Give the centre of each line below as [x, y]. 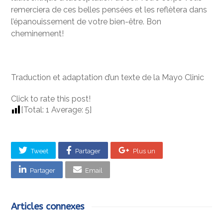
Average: [67, 110]
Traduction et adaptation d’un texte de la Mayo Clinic [108, 77]
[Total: [34, 110]
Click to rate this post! [51, 99]
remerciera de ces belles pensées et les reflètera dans [109, 9]
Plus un [144, 151]
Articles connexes [48, 207]
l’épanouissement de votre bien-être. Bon [86, 21]
